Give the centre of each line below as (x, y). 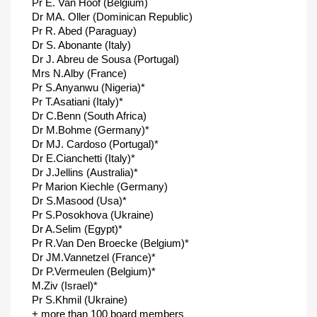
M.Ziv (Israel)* (65, 286)
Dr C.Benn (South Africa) (89, 116)
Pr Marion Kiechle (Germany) (100, 186)
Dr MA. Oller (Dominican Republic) (112, 17)
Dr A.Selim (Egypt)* (77, 229)
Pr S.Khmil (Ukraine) (80, 300)
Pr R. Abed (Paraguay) (84, 31)
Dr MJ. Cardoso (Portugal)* (95, 144)
